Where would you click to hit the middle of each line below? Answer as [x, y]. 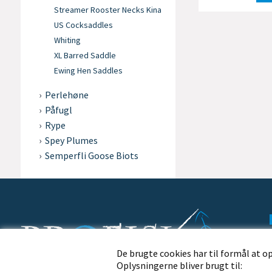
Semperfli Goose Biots [91, 155]
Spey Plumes [71, 140]
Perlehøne [66, 95]
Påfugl [58, 110]
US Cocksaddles [83, 25]
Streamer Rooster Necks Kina [107, 10]
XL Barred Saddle [85, 55]
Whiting [67, 40]
